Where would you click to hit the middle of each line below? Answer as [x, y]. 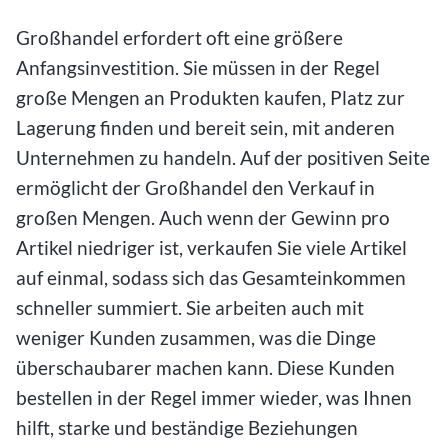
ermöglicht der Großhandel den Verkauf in [195, 187]
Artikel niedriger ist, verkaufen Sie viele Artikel [211, 247]
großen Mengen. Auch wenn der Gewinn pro [203, 217]
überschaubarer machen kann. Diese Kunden [205, 367]
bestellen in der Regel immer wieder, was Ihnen [214, 397]
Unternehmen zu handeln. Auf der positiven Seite [223, 157]
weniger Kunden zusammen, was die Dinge [196, 337]
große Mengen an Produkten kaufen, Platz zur [210, 97]
